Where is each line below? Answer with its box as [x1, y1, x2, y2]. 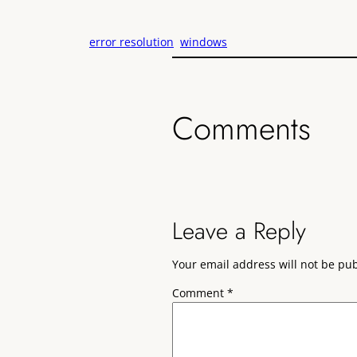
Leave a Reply [172, 213, 306, 248]
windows [180, 33, 227, 49]
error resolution [89, 33, 174, 49]
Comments [172, 104, 311, 151]
